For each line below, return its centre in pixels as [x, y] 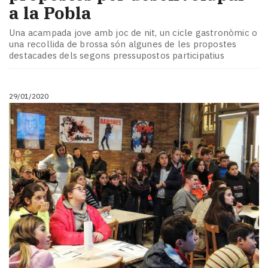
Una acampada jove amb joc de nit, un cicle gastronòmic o [133, 33]
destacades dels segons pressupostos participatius [117, 56]
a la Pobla [50, 13]
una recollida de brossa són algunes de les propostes [123, 44]
